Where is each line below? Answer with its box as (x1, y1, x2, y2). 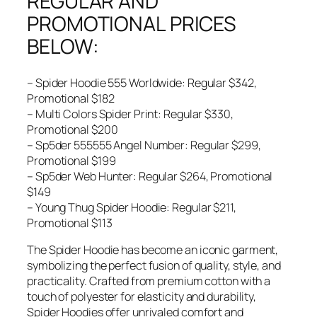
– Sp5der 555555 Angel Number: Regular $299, (27, 137, 261, 153)
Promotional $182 (27, 90, 115, 106)
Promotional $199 (27, 152, 116, 168)
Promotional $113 (27, 214, 113, 231)
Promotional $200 (27, 121, 118, 137)
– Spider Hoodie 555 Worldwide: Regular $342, (27, 74, 257, 91)
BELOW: (27, 33, 99, 61)
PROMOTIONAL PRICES (27, 10, 237, 38)
